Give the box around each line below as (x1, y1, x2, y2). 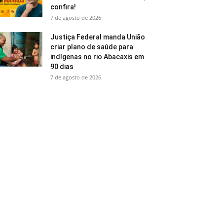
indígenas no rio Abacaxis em (50, 53, 144, 61)
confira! (50, 3, 76, 11)
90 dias (50, 63, 74, 71)
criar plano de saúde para (50, 43, 133, 51)
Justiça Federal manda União (50, 33, 145, 41)
